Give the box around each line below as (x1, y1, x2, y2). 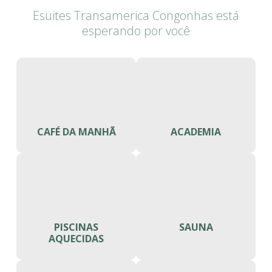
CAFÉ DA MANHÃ (36, 124, 116, 138)
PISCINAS (54, 220, 98, 234)
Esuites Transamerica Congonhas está (33, 7, 239, 24)
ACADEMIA (171, 124, 221, 138)
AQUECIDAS (49, 231, 104, 245)
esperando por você (82, 22, 190, 39)
